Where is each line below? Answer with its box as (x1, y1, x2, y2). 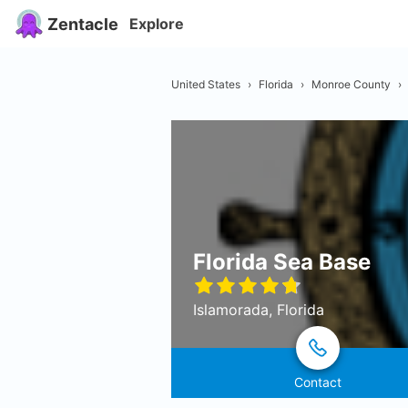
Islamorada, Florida (193, 301, 324, 319)
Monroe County (311, 76, 391, 91)
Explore (129, 15, 184, 33)
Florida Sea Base (193, 249, 371, 275)
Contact (294, 374, 342, 390)
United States (171, 76, 240, 91)
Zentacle (47, 14, 118, 34)
